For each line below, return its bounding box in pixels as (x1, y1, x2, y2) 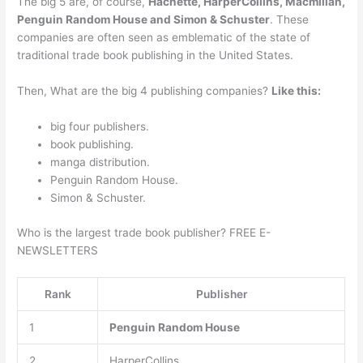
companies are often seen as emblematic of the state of (17, 31, 311, 45)
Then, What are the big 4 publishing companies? (17, 84, 272, 98)
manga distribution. (50, 156, 151, 169)
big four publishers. (50, 120, 150, 134)
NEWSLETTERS (17, 243, 99, 257)
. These (270, 13, 310, 27)
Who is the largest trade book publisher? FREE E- (17, 225, 271, 239)
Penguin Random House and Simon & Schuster (17, 13, 271, 27)
